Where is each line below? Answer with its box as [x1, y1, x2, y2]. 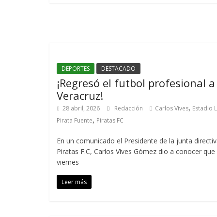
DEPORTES [62, 64, 90, 73]
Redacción [114, 104, 144, 112]
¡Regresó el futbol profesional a [57, 76, 215, 90]
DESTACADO [101, 64, 136, 73]
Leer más [62, 178, 87, 186]
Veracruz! [57, 88, 103, 103]
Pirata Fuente [57, 116, 93, 124]
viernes [57, 157, 79, 167]
